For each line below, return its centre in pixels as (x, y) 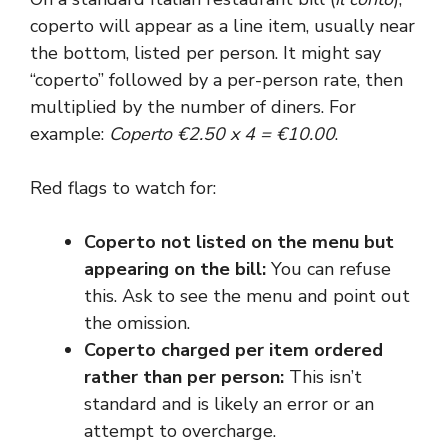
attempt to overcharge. (180, 431)
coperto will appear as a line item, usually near (222, 26)
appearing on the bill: (175, 269)
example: (69, 134)
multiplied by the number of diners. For (193, 107)
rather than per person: (184, 377)
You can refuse (328, 269)
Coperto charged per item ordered (233, 350)
